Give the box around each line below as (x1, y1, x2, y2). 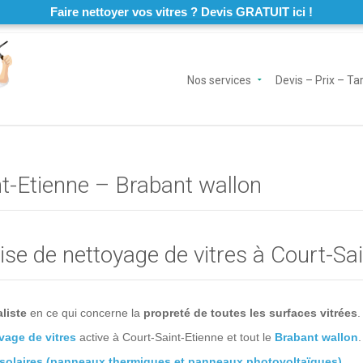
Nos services (187, 74, 251, 87)
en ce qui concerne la (27, 306, 143, 319)
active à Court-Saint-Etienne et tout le (76, 331, 275, 344)
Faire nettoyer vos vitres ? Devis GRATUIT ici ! (50, 5, 313, 19)
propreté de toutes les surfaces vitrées (143, 306, 357, 319)
